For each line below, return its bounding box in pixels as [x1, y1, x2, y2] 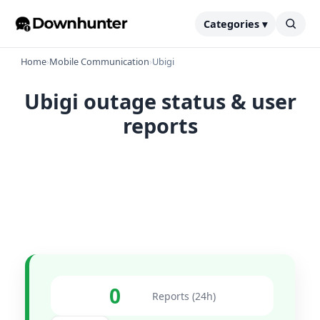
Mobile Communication [49, 55, 149, 68]
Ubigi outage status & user [24, 87, 296, 115]
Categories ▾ [204, 16, 267, 31]
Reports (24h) [151, 289, 216, 303]
